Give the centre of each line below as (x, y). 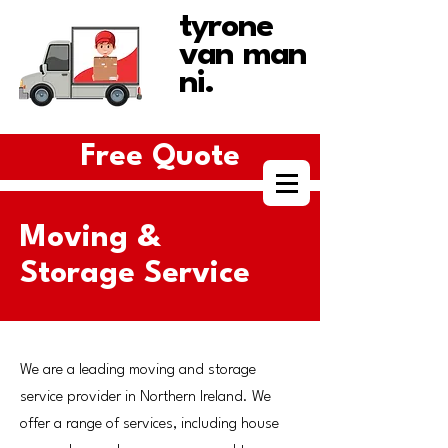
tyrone (226, 27)
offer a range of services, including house (149, 424)
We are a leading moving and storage (138, 370)
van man (243, 55)
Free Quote (160, 157)
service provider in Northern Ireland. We (145, 397)
